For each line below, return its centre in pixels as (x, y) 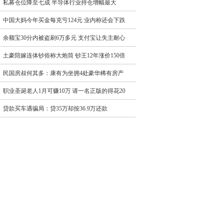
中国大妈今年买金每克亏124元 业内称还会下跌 (64, 20)
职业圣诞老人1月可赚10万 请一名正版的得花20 (64, 91)
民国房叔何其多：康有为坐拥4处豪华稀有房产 (63, 73)
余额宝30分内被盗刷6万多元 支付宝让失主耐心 (64, 38)
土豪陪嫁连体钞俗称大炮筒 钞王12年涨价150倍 (64, 55)
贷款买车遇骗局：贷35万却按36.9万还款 (55, 109)
